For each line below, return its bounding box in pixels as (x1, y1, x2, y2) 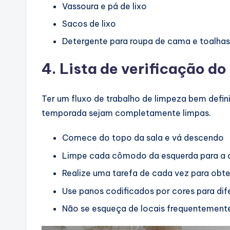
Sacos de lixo (62, 18, 116, 29)
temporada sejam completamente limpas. (42, 108, 211, 119)
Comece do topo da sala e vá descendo (62, 132, 224, 143)
